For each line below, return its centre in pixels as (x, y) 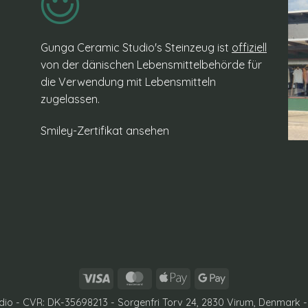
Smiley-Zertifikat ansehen (105, 130)
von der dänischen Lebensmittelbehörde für (151, 64)
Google (242, 277)
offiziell (249, 47)
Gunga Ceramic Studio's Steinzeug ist (136, 47)
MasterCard (175, 277)
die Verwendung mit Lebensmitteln (128, 81)
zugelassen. (70, 99)
